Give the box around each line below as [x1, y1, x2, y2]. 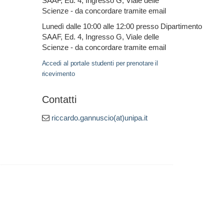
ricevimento [41, 70, 75, 77]
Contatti [41, 94, 76, 105]
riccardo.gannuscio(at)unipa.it [51, 113, 147, 122]
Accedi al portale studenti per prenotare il [41, 59, 158, 67]
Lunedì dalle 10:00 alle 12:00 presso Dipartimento [41, 22, 202, 30]
